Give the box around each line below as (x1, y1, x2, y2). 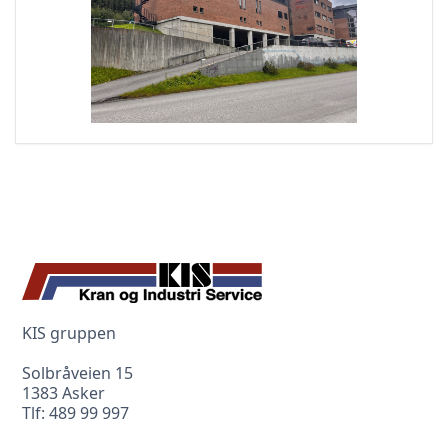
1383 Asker (22, 381, 106, 404)
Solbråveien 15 (22, 361, 134, 384)
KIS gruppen (22, 321, 117, 344)
